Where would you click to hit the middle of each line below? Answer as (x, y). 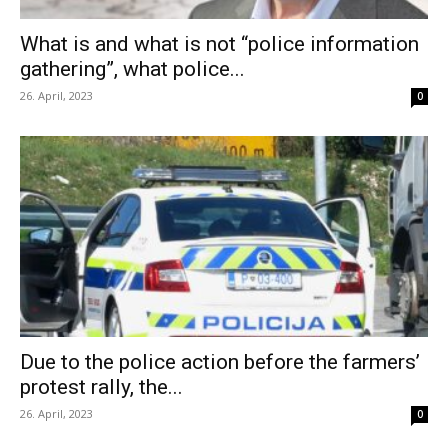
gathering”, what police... (132, 68)
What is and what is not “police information (219, 43)
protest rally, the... (101, 387)
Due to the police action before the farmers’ (220, 362)
